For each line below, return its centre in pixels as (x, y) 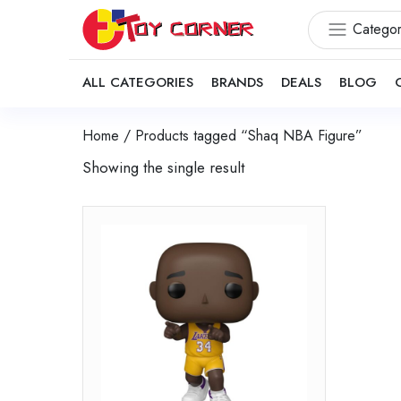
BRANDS (237, 83)
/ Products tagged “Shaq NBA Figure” (241, 136)
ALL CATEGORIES (138, 83)
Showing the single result (163, 167)
